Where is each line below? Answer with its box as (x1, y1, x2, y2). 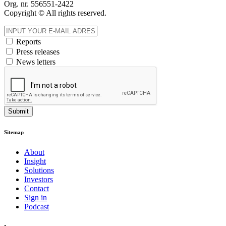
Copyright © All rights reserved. (4, 9, 106, 17)
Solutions (24, 165, 54, 175)
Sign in (24, 193, 47, 202)
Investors (24, 175, 53, 184)
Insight (24, 156, 46, 165)
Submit (8, 107, 29, 115)
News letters (16, 58, 55, 66)
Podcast (24, 202, 49, 211)
